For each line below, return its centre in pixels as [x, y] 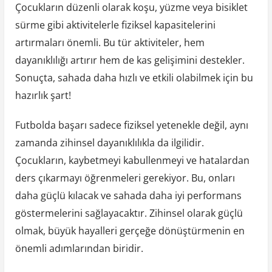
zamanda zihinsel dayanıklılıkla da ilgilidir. [109, 142]
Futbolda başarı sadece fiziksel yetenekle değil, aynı [131, 125]
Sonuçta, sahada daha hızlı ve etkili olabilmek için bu [134, 77]
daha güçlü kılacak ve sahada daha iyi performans [128, 195]
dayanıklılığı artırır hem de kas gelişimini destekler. [130, 60]
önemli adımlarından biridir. [79, 248]
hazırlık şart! [43, 95]
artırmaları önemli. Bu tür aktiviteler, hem [110, 42]
